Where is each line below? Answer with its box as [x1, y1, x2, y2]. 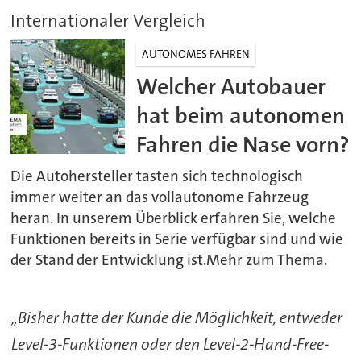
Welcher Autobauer [136, 72, 326, 102]
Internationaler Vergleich [10, 8, 206, 32]
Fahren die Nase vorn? [136, 130, 351, 160]
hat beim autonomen [136, 101, 346, 131]
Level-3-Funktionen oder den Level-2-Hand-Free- [10, 333, 329, 355]
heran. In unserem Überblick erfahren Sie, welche [10, 208, 337, 228]
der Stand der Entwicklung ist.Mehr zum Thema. [10, 250, 328, 270]
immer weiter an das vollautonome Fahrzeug [10, 187, 309, 207]
